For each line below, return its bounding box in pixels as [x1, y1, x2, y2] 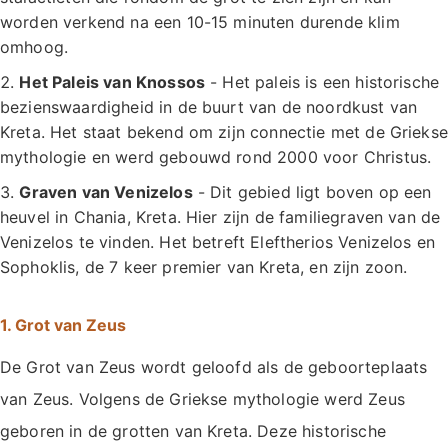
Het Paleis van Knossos [19, 71, 206, 92]
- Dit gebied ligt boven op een [192, 181, 432, 202]
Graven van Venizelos [19, 181, 193, 202]
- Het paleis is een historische [205, 71, 440, 92]
